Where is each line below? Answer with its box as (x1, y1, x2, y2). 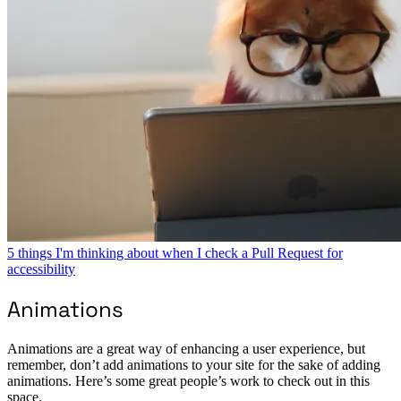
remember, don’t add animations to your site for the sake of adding (7, 357, 380, 373)
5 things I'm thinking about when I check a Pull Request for (7, 245, 343, 261)
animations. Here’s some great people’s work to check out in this (7, 373, 370, 389)
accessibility (7, 261, 75, 277)
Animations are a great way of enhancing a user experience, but (7, 341, 365, 357)
